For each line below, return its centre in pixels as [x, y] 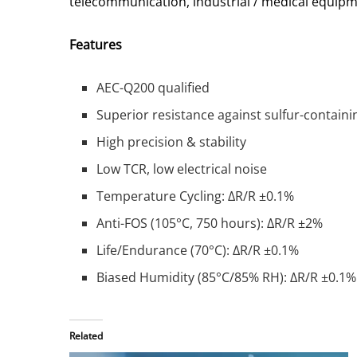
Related [86, 336]
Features [96, 45]
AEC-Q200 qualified [153, 88]
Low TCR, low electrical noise [182, 169]
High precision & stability [172, 142]
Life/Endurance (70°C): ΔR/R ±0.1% [198, 251]
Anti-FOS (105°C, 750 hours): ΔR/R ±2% [210, 224]
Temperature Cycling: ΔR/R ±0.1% [196, 196]
